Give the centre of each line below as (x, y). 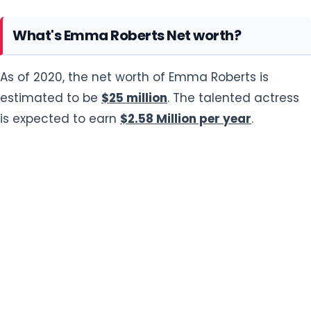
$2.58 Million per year (186, 118)
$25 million (134, 98)
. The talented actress (233, 98)
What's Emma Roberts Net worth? (127, 35)
